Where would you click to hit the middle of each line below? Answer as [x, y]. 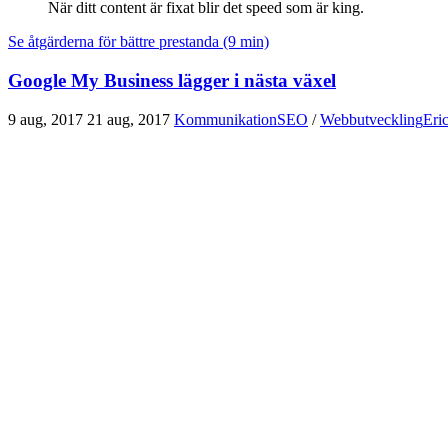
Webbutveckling [371, 119]
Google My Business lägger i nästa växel [172, 80]
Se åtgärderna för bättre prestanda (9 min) [138, 42]
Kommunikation [225, 119]
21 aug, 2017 [128, 119]
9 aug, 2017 [45, 119]
